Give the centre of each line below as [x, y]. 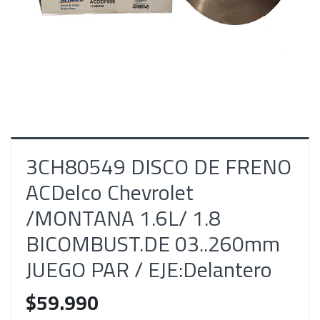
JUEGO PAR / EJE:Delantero [149, 270]
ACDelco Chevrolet [110, 192]
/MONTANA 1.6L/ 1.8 [123, 218]
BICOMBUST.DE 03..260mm [153, 244]
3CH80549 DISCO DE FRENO [159, 167]
